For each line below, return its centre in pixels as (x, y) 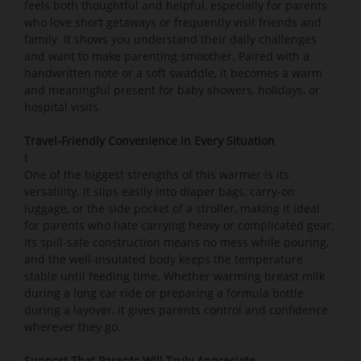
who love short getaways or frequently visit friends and (173, 22)
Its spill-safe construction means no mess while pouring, (176, 242)
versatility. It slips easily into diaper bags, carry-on (160, 191)
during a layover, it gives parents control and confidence (176, 310)
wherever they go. (73, 327)
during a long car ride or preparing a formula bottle (164, 293)
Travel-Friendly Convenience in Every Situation (149, 141)
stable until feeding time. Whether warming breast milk (174, 276)
